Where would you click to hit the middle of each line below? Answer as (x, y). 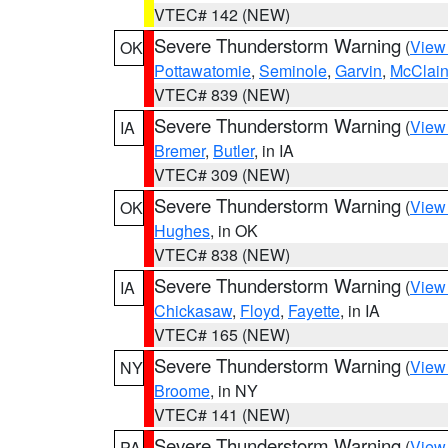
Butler (233, 150)
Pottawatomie (202, 70)
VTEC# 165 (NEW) (222, 334)
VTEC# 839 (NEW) (222, 94)
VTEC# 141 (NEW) (222, 414)
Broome (182, 390)
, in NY (234, 390)
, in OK (234, 230)
